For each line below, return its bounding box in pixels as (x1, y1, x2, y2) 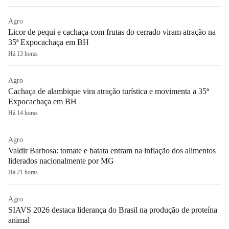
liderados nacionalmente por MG (8, 156, 114, 165)
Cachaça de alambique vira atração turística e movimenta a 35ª (8, 86, 209, 96)
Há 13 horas (8, 50, 38, 57)
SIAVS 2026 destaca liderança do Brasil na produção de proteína (8, 205, 217, 214)
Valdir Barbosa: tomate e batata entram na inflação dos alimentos (8, 146, 216, 155)
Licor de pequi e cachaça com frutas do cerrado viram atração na (8, 27, 216, 36)
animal (8, 215, 30, 224)
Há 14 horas (8, 109, 38, 117)
